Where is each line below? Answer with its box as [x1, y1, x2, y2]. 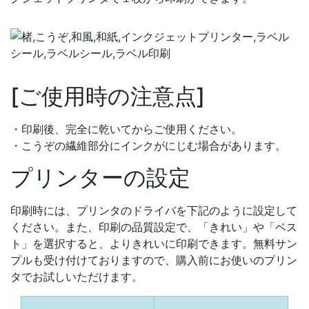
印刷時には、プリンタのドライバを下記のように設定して [10, 203, 297, 218]
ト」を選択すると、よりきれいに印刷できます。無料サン [10, 237, 297, 251]
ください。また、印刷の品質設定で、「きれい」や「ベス [10, 220, 297, 235]
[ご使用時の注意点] [10, 83, 205, 110]
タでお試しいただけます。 [10, 270, 143, 284]
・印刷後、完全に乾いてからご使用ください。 [10, 122, 242, 137]
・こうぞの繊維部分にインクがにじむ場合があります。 [10, 139, 286, 153]
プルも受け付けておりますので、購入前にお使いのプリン [10, 253, 297, 268]
